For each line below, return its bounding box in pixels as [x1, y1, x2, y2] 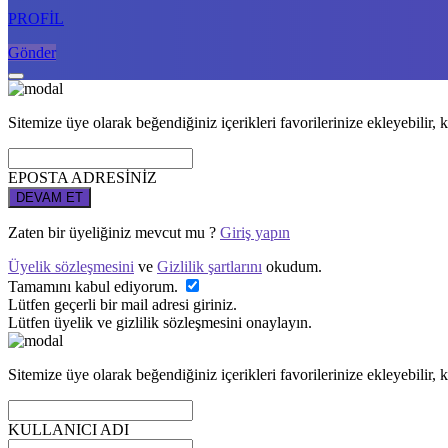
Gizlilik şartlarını [157, 258, 262, 275]
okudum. [262, 258, 322, 275]
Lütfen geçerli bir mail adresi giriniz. [8, 296, 237, 313]
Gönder [8, 44, 56, 61]
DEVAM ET [16, 190, 83, 205]
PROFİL [8, 10, 64, 27]
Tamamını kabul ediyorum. [8, 278, 182, 295]
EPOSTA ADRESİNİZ [8, 169, 157, 186]
